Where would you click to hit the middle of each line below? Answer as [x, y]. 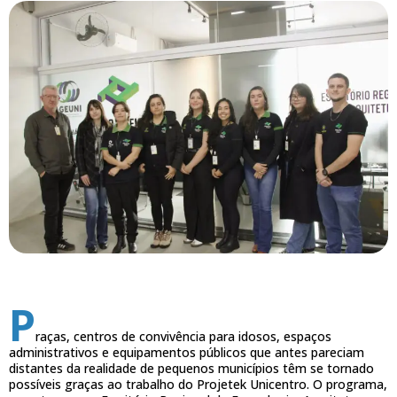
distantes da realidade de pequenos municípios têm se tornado [191, 369]
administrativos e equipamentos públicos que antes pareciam [187, 353]
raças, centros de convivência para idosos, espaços [183, 337]
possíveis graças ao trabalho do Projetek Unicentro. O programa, [198, 385]
